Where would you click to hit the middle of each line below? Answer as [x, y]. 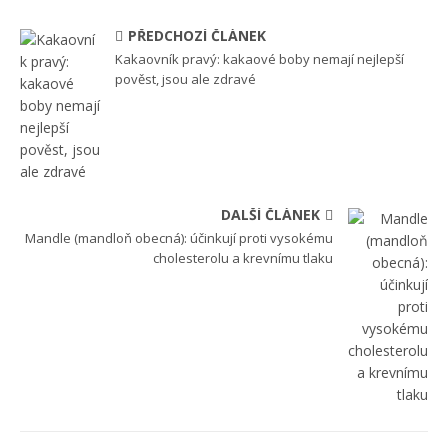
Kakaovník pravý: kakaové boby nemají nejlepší [259, 58]
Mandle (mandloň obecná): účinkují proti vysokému [179, 237]
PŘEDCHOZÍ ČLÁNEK [197, 35]
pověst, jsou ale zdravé [185, 78]
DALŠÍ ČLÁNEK [270, 214]
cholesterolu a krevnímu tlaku [243, 257]
